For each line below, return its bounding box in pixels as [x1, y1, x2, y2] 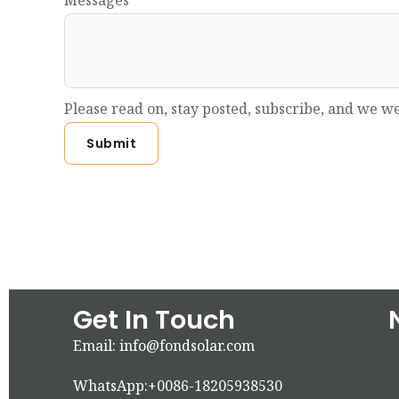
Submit [86, 134, 136, 153]
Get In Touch [73, 302, 235, 338]
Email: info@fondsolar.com [73, 336, 255, 356]
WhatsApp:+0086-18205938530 [73, 376, 282, 396]
